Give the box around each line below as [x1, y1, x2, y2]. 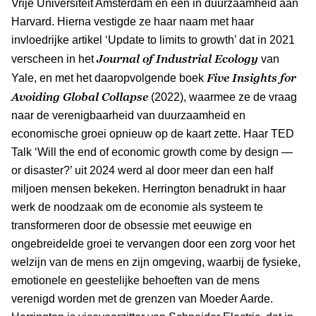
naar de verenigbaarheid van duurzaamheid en [11, 109, 245, 121]
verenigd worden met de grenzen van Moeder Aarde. [11, 292, 273, 305]
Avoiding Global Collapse [11, 90, 148, 103]
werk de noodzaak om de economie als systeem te [11, 200, 263, 213]
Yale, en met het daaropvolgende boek [11, 71, 207, 84]
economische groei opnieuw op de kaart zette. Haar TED [11, 127, 294, 140]
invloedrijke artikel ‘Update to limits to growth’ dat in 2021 [11, 33, 295, 46]
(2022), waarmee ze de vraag [148, 90, 297, 103]
